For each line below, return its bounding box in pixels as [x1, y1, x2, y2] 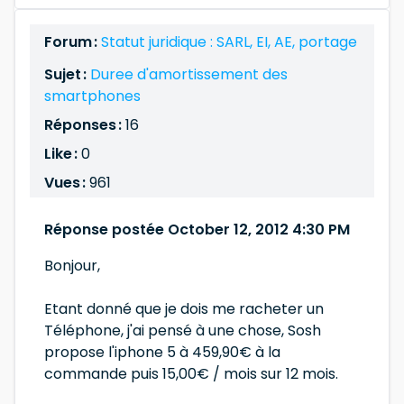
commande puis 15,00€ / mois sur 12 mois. [44, 363, 338, 384]
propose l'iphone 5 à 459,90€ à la [44, 342, 280, 363]
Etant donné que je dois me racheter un [44, 298, 324, 319]
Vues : [44, 172, 89, 193]
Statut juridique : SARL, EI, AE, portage [101, 32, 357, 52]
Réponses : [44, 115, 125, 135]
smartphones [44, 86, 141, 106]
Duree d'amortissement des [90, 64, 288, 85]
